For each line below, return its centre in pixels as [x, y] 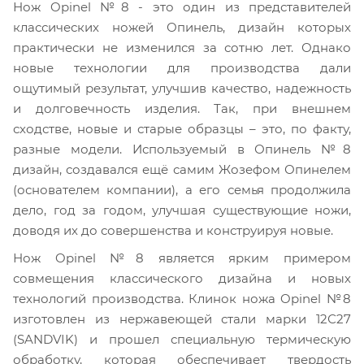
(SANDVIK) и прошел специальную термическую [182, 340]
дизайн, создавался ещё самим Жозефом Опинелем [182, 169]
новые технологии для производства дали [182, 67]
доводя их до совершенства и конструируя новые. [173, 230]
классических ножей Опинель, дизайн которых [182, 27]
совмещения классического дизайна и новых [182, 279]
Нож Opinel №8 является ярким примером [182, 258]
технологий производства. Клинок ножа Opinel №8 [182, 299]
